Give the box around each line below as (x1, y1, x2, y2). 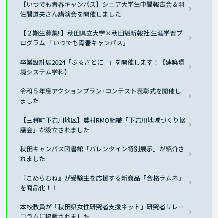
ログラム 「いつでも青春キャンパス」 (20, 38, 129, 48)
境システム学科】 (20, 67, 71, 76)
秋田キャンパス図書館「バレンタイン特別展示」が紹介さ (20, 144, 185, 154)
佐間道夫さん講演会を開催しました (20, 9, 122, 18)
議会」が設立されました (20, 125, 90, 134)
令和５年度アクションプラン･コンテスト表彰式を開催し (20, 86, 182, 96)
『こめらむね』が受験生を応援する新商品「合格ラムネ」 (20, 173, 185, 182)
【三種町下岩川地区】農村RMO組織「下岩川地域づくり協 (20, 115, 186, 125)
